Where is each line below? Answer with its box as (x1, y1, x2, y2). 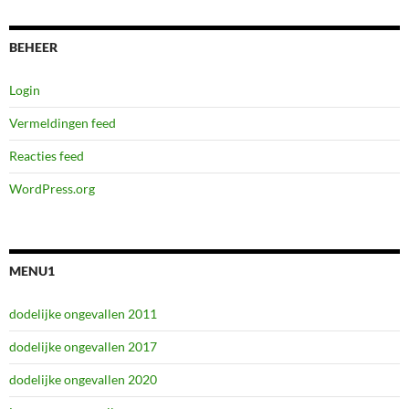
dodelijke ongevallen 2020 (9, 371, 157, 387)
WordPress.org (9, 180, 95, 196)
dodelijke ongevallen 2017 (9, 338, 157, 354)
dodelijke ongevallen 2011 (9, 305, 157, 321)
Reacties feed (9, 147, 84, 163)
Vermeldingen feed (9, 114, 116, 131)
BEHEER (9, 38, 58, 55)
